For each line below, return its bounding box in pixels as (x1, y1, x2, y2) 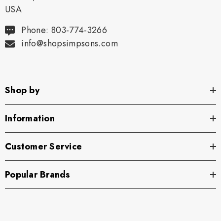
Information (5, 111, 55, 125)
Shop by (5, 83, 39, 97)
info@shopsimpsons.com (21, 37, 118, 50)
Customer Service (5, 140, 82, 153)
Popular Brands (5, 168, 71, 181)
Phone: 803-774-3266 (21, 23, 108, 37)
